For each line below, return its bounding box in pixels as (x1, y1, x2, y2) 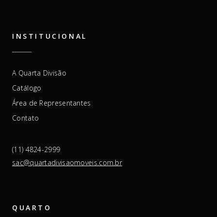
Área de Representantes (12, 98, 91, 108)
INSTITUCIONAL (12, 31, 87, 41)
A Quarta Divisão (12, 68, 66, 77)
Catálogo (12, 83, 42, 93)
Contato (12, 113, 39, 123)
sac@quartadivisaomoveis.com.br (12, 157, 122, 167)
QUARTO (12, 202, 52, 212)
